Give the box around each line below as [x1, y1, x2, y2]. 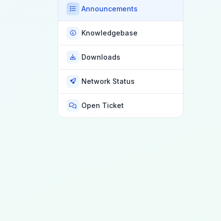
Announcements [81, 4, 138, 13]
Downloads [81, 53, 121, 62]
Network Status [81, 77, 135, 86]
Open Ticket [81, 101, 124, 110]
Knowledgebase [81, 29, 138, 37]
